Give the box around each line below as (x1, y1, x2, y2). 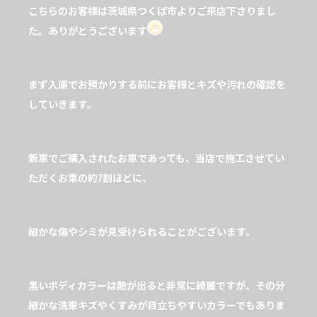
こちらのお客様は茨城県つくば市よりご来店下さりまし (28, 3, 276, 18)
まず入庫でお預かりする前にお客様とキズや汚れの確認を (28, 76, 286, 92)
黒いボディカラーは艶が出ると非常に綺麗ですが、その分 (28, 277, 285, 293)
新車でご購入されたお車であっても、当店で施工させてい (28, 150, 284, 166)
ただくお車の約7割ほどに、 (28, 170, 152, 185)
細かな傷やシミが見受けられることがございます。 (28, 224, 255, 239)
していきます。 (28, 96, 97, 112)
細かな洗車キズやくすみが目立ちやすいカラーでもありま (28, 297, 285, 313)
